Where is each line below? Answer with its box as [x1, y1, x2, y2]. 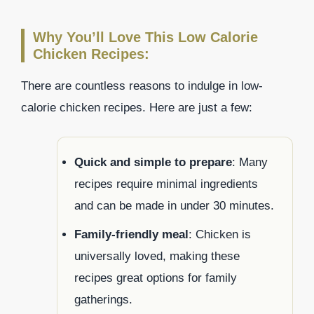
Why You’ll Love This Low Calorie [33, 29, 258, 46]
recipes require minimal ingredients [74, 177, 258, 191]
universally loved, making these [74, 249, 240, 263]
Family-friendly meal [74, 227, 189, 241]
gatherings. [74, 292, 132, 306]
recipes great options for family [74, 271, 237, 285]
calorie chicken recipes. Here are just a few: [21, 101, 252, 115]
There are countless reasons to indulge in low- [21, 79, 263, 93]
